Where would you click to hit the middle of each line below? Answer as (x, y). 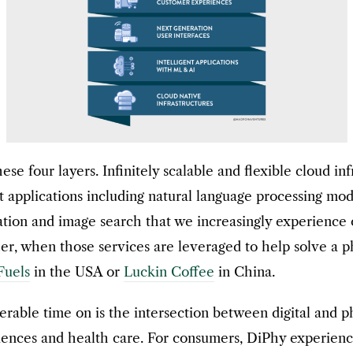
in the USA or (77, 272)
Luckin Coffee (169, 272)
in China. (245, 272)
